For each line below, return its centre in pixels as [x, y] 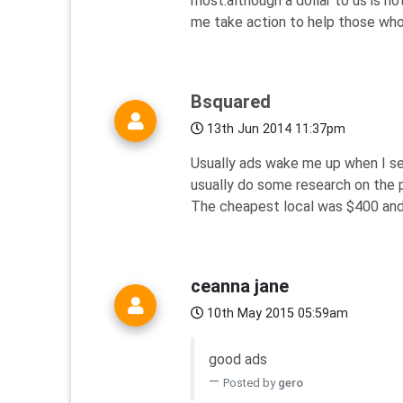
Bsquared [231, 102]
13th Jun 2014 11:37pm [274, 130]
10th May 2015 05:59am [276, 314]
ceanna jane [240, 287]
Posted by [251, 383]
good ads [238, 360]
